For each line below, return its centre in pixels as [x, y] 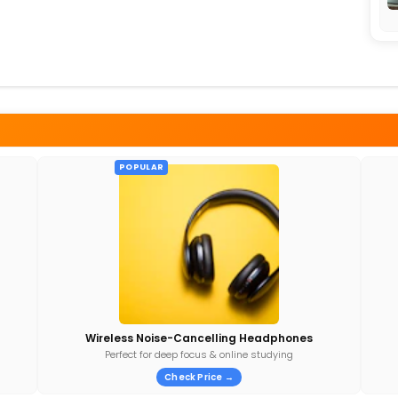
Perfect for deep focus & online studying [199, 355]
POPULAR [142, 167]
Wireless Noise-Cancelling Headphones [199, 338]
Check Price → [199, 378]
